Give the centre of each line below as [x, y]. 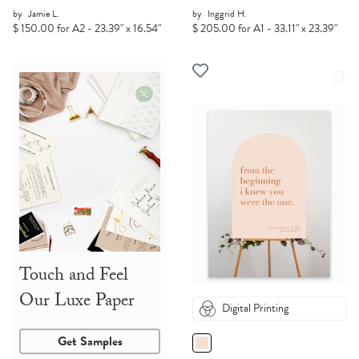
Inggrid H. [227, 14]
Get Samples [90, 342]
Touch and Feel [74, 278]
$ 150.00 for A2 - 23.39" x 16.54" [87, 29]
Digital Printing [255, 309]
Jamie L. [44, 14]
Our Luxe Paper [77, 303]
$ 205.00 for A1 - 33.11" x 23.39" [265, 29]
